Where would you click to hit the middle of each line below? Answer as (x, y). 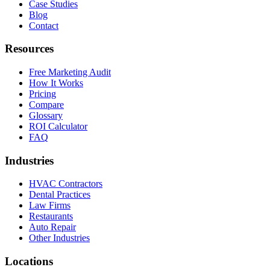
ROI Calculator (58, 126)
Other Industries (59, 238)
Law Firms (50, 206)
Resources (29, 49)
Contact (44, 25)
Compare (46, 104)
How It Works (56, 83)
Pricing (42, 93)
